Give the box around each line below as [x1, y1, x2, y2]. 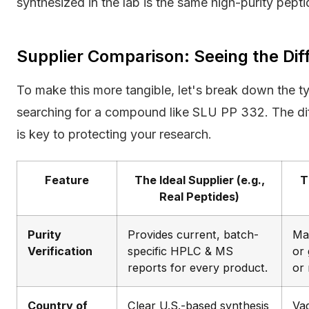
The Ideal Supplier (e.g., [134, 172, 265, 187]
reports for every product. [128, 260, 268, 275]
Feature [45, 172, 89, 187]
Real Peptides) [159, 189, 239, 203]
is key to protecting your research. [17, 126, 212, 141]
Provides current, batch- [128, 227, 259, 241]
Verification [28, 243, 92, 258]
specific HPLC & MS [128, 243, 233, 258]
